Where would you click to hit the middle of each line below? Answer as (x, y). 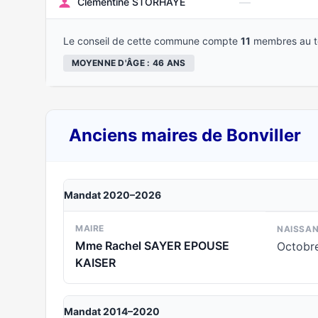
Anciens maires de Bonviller (185, 135)
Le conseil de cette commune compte (152, 41)
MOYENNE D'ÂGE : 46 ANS (129, 63)
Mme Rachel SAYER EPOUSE (152, 246)
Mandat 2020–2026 (113, 195)
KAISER (95, 263)
